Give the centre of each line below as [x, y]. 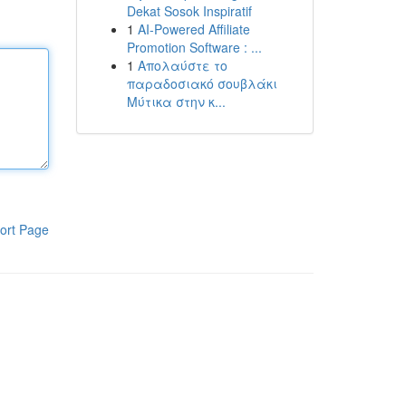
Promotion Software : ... [194, 47]
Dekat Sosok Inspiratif [189, 11]
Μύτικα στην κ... [176, 101]
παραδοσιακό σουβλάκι [202, 83]
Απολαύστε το [182, 65]
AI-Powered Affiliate [193, 29]
